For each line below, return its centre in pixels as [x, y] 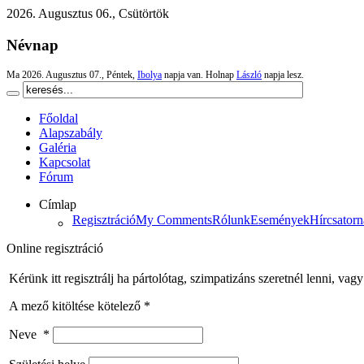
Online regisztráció [55, 249]
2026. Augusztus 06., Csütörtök [88, 13]
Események [280, 220]
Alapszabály [71, 133]
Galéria [58, 148]
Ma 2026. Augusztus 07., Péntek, [72, 75]
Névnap [32, 45]
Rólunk [231, 220]
